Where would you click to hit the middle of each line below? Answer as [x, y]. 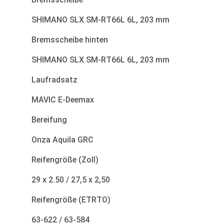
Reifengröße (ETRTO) [71, 200]
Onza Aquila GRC [62, 140]
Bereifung [49, 120]
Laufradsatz [54, 80]
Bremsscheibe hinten [70, 40]
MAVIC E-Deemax [63, 100]
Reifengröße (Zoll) [65, 160]
